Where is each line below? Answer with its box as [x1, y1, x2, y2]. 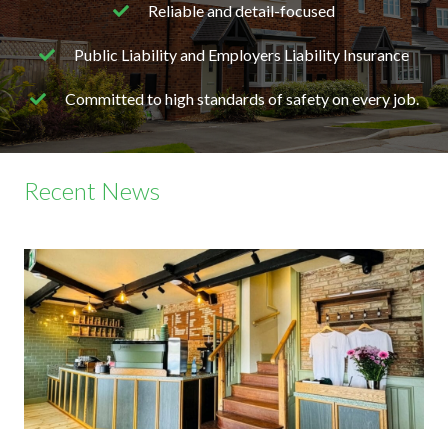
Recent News [24, 176, 160, 206]
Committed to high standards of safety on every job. [64, 89, 419, 109]
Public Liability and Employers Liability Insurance [74, 45, 410, 65]
